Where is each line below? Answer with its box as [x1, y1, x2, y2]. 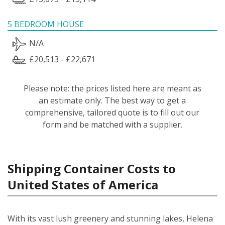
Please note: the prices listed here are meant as [23, 82, 201, 94]
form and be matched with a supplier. [42, 119, 182, 130]
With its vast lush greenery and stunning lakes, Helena [8, 212, 213, 224]
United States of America [8, 176, 158, 193]
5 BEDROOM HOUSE [8, 18, 84, 30]
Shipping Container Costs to [8, 160, 176, 177]
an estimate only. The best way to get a [39, 94, 186, 106]
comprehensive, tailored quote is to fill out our [25, 106, 200, 118]
